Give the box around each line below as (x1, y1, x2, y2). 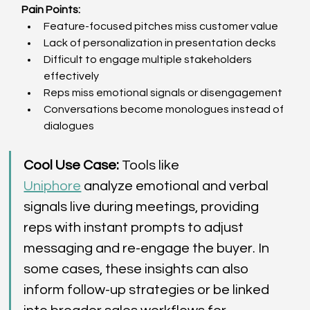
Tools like (119, 158, 183, 172)
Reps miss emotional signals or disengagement (44, 86, 287, 98)
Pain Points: (21, 3, 81, 15)
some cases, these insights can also (24, 262, 252, 276)
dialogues (44, 120, 99, 131)
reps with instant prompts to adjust (24, 220, 247, 235)
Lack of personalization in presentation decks (44, 37, 281, 48)
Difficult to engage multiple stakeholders (44, 53, 255, 65)
